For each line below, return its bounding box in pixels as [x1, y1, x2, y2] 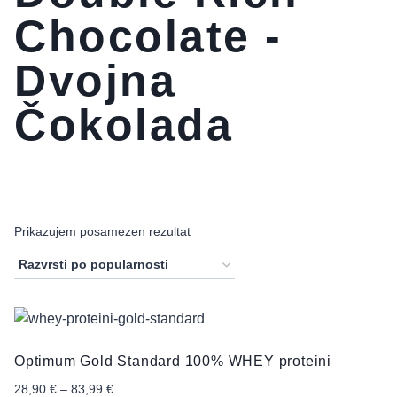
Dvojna [14, 56, 176, 106]
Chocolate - [14, 12, 283, 62]
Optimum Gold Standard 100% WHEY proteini [14, 354, 331, 370]
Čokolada [14, 100, 233, 151]
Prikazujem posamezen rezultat [14, 224, 191, 239]
